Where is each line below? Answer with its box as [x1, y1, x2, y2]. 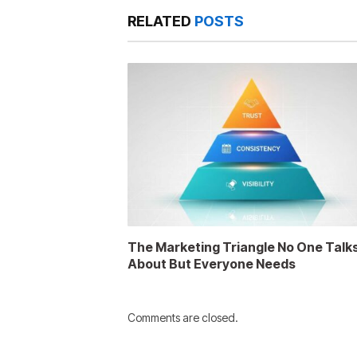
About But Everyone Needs [127, 255, 296, 272]
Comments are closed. [127, 310, 238, 324]
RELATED [127, 12, 194, 29]
